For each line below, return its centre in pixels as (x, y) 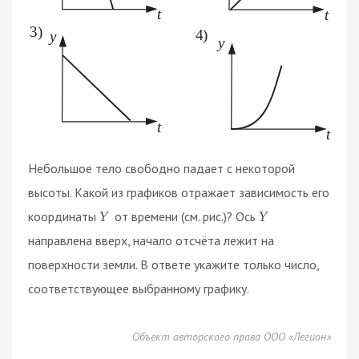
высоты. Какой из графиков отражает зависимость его (179, 192)
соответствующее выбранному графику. (139, 288)
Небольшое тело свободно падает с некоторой (161, 168)
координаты (64, 216)
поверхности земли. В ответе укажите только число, (173, 264)
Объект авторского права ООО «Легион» (232, 336)
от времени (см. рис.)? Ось (185, 216)
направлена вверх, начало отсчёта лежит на (151, 240)
